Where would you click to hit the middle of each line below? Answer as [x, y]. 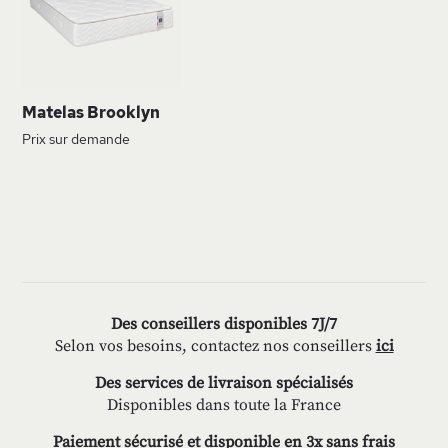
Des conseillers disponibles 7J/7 [224, 324]
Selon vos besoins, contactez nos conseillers [215, 346]
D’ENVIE [207, 29]
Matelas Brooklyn [91, 112]
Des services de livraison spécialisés [224, 383]
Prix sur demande [76, 139]
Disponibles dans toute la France [224, 405]
